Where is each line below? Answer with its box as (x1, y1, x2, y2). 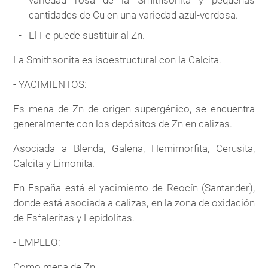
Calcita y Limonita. (13, 157, 95, 170)
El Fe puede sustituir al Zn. (29, 29, 145, 42)
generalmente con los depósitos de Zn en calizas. (13, 118, 233, 130)
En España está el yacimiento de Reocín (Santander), (13, 182, 255, 194)
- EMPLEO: (13, 236, 61, 249)
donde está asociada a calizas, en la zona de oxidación (13, 197, 255, 209)
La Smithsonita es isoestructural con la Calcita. (13, 54, 222, 66)
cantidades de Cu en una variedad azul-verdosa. (29, 9, 239, 22)
